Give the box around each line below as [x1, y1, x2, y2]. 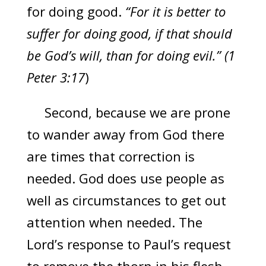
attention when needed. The [26, 213, 202, 232]
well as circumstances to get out [26, 191, 226, 210]
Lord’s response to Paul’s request [26, 235, 231, 254]
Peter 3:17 [26, 68, 85, 87]
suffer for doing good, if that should [26, 24, 232, 43]
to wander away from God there [26, 125, 224, 144]
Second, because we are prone [26, 103, 230, 122]
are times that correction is [26, 147, 195, 166]
